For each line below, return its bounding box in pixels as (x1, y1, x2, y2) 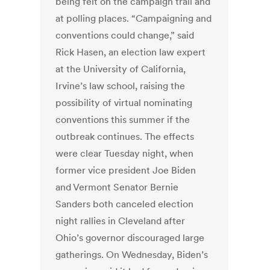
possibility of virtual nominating (55, 96, 193, 109)
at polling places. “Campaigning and (55, 12, 212, 25)
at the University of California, (55, 63, 186, 75)
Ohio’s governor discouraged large (55, 231, 205, 244)
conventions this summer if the (55, 113, 190, 126)
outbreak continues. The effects (55, 130, 195, 143)
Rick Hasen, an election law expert (55, 46, 206, 58)
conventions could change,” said (55, 29, 195, 42)
